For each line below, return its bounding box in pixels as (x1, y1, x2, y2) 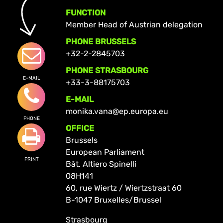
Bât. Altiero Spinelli (65, 159, 136, 169)
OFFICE (65, 123, 94, 133)
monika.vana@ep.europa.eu (65, 106, 168, 116)
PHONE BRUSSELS (65, 36, 136, 46)
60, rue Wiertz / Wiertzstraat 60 (65, 183, 182, 193)
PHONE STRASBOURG (65, 65, 148, 75)
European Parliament (65, 147, 144, 157)
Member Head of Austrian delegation (65, 19, 203, 29)
